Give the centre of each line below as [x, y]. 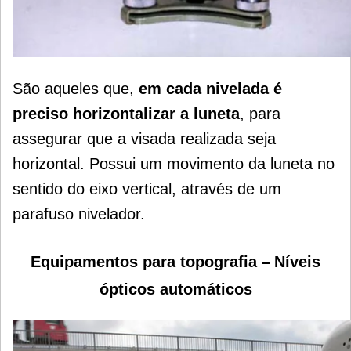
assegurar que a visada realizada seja [144, 138]
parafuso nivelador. [79, 213]
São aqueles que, [76, 88]
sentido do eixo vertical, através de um [147, 188]
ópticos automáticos [175, 289]
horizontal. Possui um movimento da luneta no [174, 163]
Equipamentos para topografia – [150, 261]
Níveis [297, 261]
